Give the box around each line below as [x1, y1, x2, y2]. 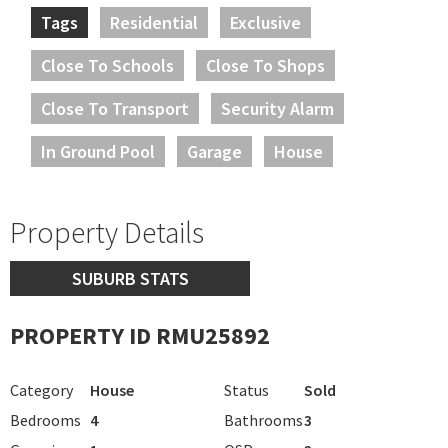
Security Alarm [221, 96, 334, 120]
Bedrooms [10, 409, 81, 430]
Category [10, 379, 73, 400]
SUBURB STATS [71, 266, 189, 290]
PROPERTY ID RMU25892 [10, 319, 270, 351]
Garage [187, 139, 242, 163]
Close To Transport [41, 96, 189, 120]
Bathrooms [224, 409, 303, 430]
